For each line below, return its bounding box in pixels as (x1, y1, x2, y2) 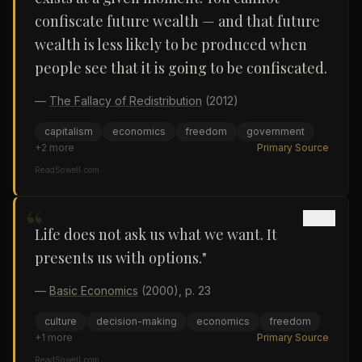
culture (44, 315, 77, 327)
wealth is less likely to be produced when (35, 35, 307, 54)
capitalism (44, 125, 93, 137)
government (246, 125, 305, 137)
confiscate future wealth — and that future (35, 11, 320, 31)
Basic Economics (49, 284, 138, 297)
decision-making (96, 315, 177, 327)
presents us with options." (35, 248, 207, 267)
